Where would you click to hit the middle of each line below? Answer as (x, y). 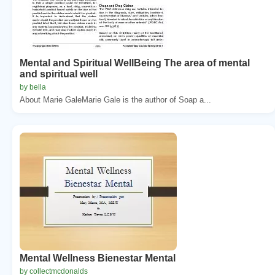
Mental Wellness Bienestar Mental (98, 258)
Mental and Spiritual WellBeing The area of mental (135, 63)
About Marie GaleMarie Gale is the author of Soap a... (115, 99)
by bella (33, 87)
